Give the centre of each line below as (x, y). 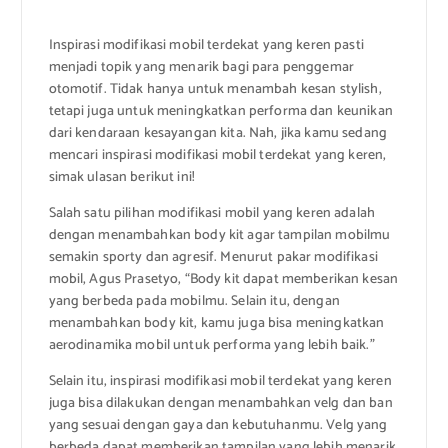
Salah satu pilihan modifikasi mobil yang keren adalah (211, 214)
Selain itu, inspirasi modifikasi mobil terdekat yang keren (220, 382)
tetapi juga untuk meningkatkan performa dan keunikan (220, 112)
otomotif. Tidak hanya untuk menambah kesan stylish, (215, 90)
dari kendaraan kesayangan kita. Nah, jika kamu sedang (217, 134)
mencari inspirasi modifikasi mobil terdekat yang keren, (217, 156)
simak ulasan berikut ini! (122, 178)
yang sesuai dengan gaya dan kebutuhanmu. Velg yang (218, 426)
